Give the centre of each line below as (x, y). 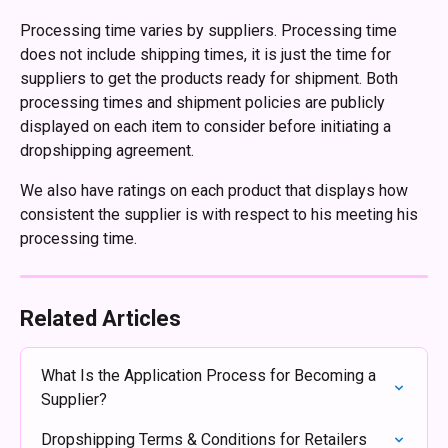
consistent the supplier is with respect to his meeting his (221, 214)
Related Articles (100, 318)
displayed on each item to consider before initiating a (207, 126)
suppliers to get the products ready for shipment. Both (211, 78)
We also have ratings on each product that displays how (216, 190)
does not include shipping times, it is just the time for (207, 54)
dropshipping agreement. (107, 150)
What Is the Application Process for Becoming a (210, 375)
